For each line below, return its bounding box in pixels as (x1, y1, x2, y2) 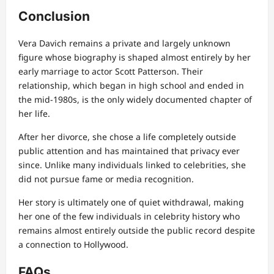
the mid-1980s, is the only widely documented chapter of (18, 94, 252, 106)
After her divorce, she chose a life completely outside (18, 131, 236, 143)
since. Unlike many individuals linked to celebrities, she (18, 159, 246, 171)
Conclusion (18, 8, 90, 24)
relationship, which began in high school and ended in (18, 80, 244, 92)
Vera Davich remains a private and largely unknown (18, 37, 231, 50)
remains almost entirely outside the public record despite (18, 224, 255, 237)
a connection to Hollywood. (18, 239, 128, 251)
